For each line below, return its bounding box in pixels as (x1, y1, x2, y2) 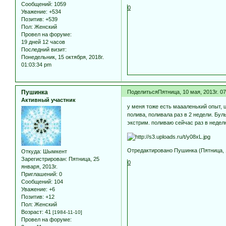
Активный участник (21, 96, 76, 103)
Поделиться (127, 88, 158, 95)
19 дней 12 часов (21, 38, 65, 45)
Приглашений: (21, 171, 58, 178)
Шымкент (41, 148, 67, 155)
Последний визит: (21, 46, 67, 52)
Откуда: (21, 148, 41, 155)
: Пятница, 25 (66, 156, 99, 162)
